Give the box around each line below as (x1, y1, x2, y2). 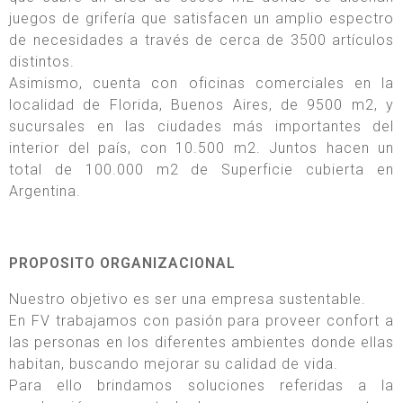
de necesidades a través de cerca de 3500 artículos (9, 31, 394, 49)
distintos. (9, 53, 75, 71)
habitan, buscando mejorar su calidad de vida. (9, 355, 338, 373)
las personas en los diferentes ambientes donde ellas (9, 334, 394, 352)
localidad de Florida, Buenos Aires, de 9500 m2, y (9, 96, 394, 114)
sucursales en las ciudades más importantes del (9, 118, 394, 136)
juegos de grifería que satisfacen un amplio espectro (9, 10, 394, 28)
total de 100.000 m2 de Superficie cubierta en (9, 161, 394, 179)
